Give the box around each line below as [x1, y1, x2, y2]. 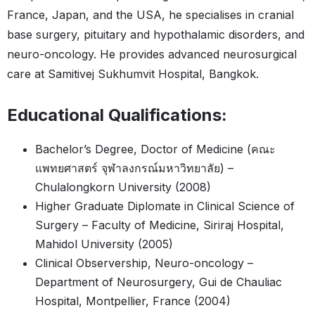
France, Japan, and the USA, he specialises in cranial [7, 8, 294, 22]
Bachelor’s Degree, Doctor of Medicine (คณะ [35, 142, 276, 157]
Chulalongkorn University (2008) [35, 180, 211, 195]
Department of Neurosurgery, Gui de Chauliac [35, 275, 282, 290]
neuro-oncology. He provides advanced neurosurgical [7, 47, 297, 62]
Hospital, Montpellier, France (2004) [35, 294, 231, 309]
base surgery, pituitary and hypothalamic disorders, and [7, 27, 304, 42]
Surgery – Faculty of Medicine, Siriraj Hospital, [35, 218, 284, 233]
